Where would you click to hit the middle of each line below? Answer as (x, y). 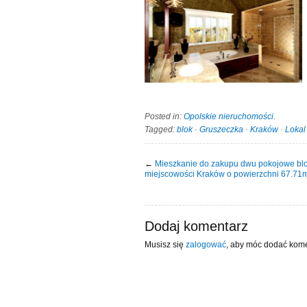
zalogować (206, 245)
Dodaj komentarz (196, 226)
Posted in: (164, 117)
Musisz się (165, 245)
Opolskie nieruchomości (229, 117)
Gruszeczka (221, 130)
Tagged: (161, 130)
